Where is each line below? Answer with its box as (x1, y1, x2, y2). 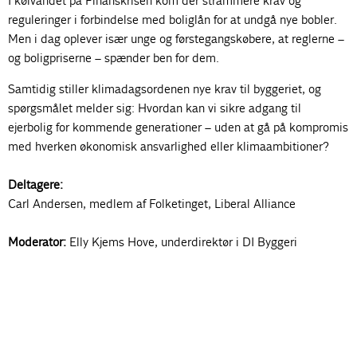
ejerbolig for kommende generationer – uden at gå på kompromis (8, 120, 349, 135)
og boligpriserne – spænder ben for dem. (8, 50, 220, 65)
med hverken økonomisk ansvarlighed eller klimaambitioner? (8, 139, 330, 154)
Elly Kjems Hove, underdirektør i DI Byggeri (66, 234, 299, 249)
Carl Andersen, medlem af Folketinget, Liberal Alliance (8, 196, 297, 211)
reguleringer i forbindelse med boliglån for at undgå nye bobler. (8, 12, 338, 27)
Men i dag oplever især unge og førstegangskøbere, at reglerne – (8, 31, 345, 46)
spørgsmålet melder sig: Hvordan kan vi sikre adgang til (8, 100, 302, 116)
